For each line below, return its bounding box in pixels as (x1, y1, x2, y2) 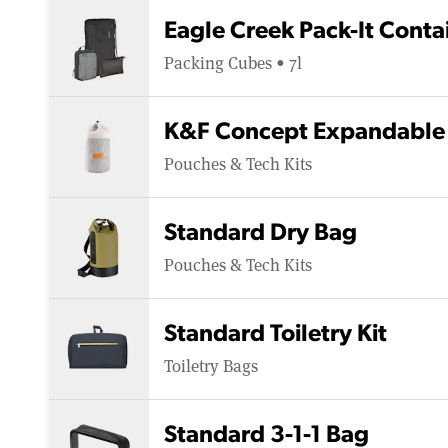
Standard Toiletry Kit (164, 322, 387, 347)
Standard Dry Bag (164, 221, 357, 246)
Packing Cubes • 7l (164, 50, 302, 74)
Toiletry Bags (164, 353, 258, 377)
